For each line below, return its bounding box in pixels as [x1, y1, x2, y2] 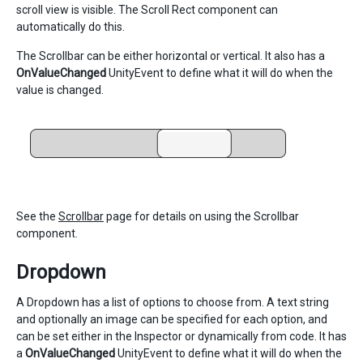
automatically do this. [16, 20, 125, 33]
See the [16, 210, 58, 223]
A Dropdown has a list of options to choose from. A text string [16, 296, 329, 309]
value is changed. [16, 83, 104, 96]
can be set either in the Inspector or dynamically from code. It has [16, 330, 347, 343]
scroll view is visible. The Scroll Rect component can [16, 3, 278, 16]
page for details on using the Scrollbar [104, 210, 299, 223]
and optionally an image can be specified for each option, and [16, 313, 327, 326]
